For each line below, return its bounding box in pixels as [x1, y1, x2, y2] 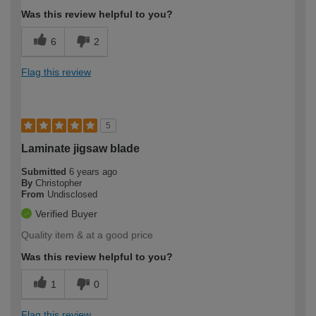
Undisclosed [47, 188, 97, 200]
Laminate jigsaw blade [21, 142, 140, 154]
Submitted [21, 166, 69, 177]
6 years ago [69, 166, 117, 177]
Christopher [35, 177, 82, 188]
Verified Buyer [35, 207, 97, 219]
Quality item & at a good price [21, 229, 153, 241]
